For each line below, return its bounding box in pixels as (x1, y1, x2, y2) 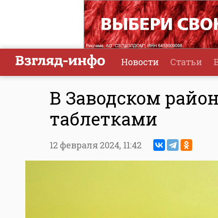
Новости (121, 56, 159, 68)
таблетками (50, 107, 158, 131)
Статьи (170, 56, 202, 68)
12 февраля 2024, (50, 139, 123, 151)
